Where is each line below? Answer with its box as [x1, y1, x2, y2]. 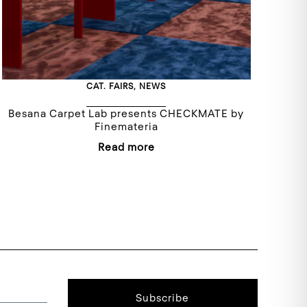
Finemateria [94, 119, 158, 132]
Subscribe [136, 291, 190, 304]
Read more [97, 140, 155, 153]
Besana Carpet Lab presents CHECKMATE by [8, 106, 245, 119]
